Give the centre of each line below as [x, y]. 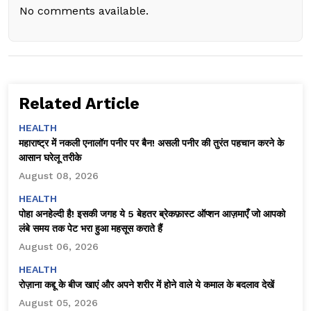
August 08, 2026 [59, 176]
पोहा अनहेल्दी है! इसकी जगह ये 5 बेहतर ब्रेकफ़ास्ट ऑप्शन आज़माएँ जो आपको [152, 214]
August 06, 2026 [59, 247]
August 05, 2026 [58, 303]
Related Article [79, 104]
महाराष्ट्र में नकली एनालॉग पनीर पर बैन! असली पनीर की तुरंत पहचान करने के [151, 143]
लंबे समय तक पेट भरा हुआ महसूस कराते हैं [91, 229]
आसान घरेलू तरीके [50, 158]
